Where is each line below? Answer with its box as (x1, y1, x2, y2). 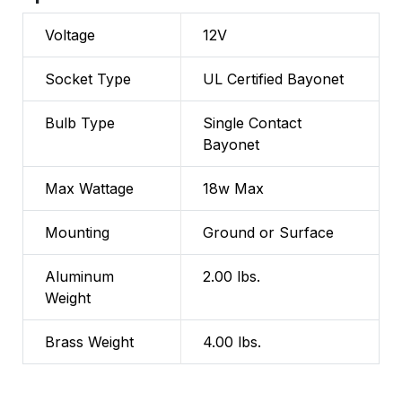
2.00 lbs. (203, 267, 260, 286)
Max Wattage (45, 179, 134, 198)
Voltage (45, 26, 95, 45)
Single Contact (203, 114, 301, 133)
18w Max (203, 179, 264, 198)
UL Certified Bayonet (203, 70, 344, 89)
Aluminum (45, 267, 114, 286)
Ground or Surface (203, 223, 334, 242)
